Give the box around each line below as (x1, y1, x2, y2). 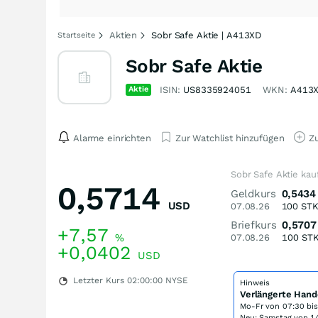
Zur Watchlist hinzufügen (175, 132, 285, 143)
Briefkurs (231, 219, 277, 231)
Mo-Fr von (240, 302, 283, 311)
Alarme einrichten (73, 132, 151, 143)
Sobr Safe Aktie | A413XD (151, 30, 262, 40)
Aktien (109, 30, 138, 40)
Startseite (57, 31, 95, 40)
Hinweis (240, 278, 270, 287)
